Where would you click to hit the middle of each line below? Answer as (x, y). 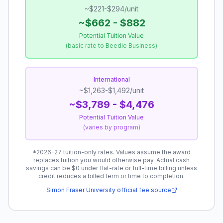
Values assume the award (153, 152)
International (111, 79)
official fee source (143, 190)
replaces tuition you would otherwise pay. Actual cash (111, 160)
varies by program (111, 127)
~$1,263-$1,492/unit (111, 90)
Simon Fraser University (81, 190)
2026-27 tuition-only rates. (75, 152)
